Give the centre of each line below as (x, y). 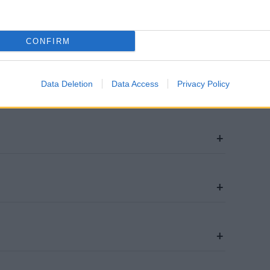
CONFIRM (48, 41)
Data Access (135, 84)
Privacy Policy (203, 84)
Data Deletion (67, 84)
